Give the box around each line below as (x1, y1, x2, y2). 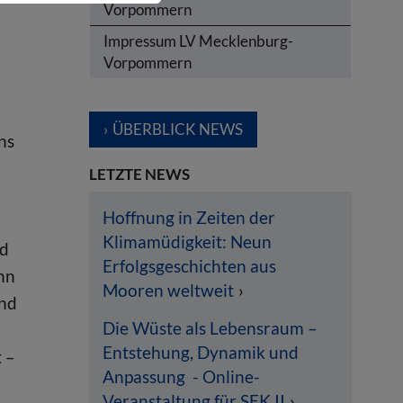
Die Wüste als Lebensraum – (102, 318, 318, 339)
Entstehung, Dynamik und (102, 342, 299, 363)
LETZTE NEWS (88, 164, 190, 184)
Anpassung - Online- (102, 366, 260, 388)
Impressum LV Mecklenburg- (103, 31, 293, 50)
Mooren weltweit (102, 280, 234, 301)
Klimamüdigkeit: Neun (102, 231, 272, 253)
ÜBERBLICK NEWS (112, 119, 243, 139)
